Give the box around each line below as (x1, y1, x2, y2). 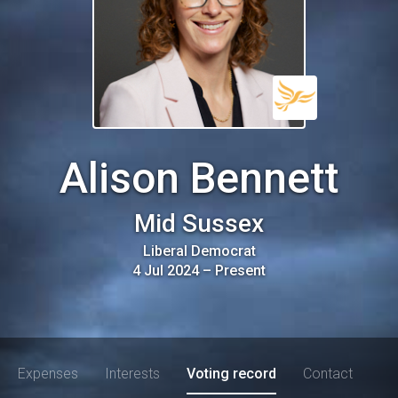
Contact (303, 365, 353, 382)
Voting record (187, 365, 276, 382)
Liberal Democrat (142, 243, 256, 259)
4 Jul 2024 (132, 262, 199, 279)
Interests (105, 365, 160, 382)
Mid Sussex (134, 209, 264, 238)
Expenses (18, 365, 78, 382)
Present (215, 262, 266, 279)
